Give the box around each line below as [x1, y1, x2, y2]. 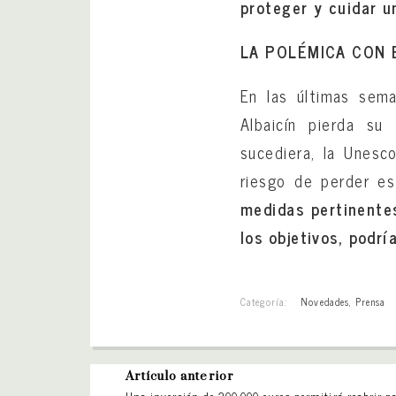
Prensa [354, 293, 386, 309]
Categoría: [240, 293, 288, 309]
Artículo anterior [126, 368, 234, 385]
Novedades [301, 293, 349, 309]
